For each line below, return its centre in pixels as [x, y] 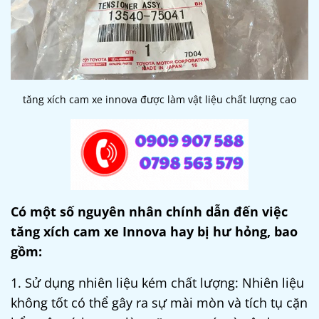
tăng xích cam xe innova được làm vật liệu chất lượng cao [159, 99]
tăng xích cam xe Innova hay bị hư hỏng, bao [154, 231]
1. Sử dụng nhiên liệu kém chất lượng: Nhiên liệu [157, 282]
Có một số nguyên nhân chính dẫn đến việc [149, 211]
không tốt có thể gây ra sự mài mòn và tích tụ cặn [159, 302]
